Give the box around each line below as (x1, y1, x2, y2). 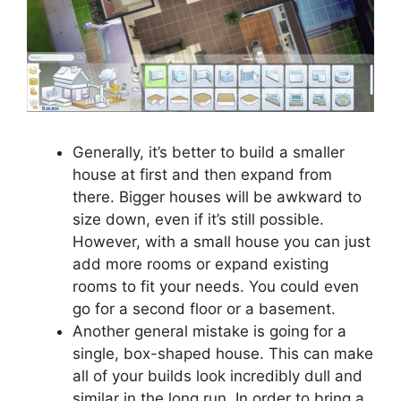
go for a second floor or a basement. (73, 299, 336, 318)
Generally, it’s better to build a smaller (73, 142, 345, 161)
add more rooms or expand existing (73, 254, 328, 273)
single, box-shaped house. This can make (73, 344, 373, 363)
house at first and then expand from (73, 165, 332, 183)
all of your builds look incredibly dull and (73, 366, 363, 385)
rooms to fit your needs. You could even (73, 277, 359, 295)
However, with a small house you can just (73, 232, 371, 251)
